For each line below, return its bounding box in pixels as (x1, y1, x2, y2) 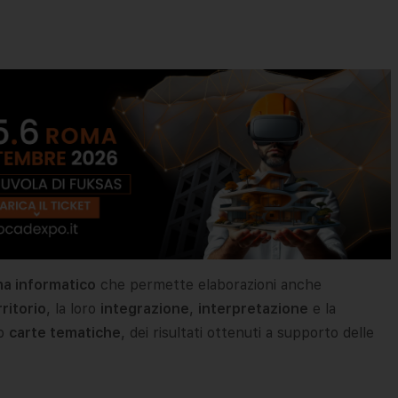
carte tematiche (9, 323, 121, 341)
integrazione (100, 299, 189, 317)
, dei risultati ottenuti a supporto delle (121, 323, 374, 341)
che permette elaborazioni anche (96, 275, 322, 293)
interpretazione (198, 299, 308, 317)
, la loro (46, 299, 100, 317)
